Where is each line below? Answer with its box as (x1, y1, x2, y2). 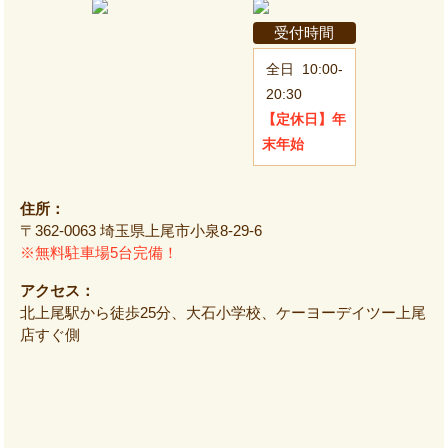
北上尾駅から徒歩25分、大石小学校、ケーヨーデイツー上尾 (20, 303, 426, 321)
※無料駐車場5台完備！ (20, 243, 178, 261)
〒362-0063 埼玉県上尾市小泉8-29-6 (20, 221, 262, 239)
